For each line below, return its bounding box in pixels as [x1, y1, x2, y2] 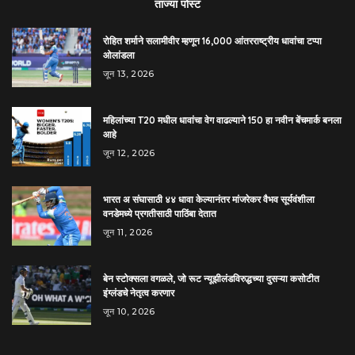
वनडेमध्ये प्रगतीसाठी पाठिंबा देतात [103, 207, 216, 219]
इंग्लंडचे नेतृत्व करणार [103, 286, 174, 299]
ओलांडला [103, 48, 135, 61]
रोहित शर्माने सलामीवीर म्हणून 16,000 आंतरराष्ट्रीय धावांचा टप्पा [103, 34, 322, 47]
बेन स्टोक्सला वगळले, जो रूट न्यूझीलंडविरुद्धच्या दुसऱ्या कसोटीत [103, 272, 319, 284]
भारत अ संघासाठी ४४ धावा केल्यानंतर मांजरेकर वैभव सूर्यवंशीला [103, 193, 315, 205]
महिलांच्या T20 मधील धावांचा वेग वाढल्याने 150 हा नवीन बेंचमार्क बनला [103, 113, 342, 126]
